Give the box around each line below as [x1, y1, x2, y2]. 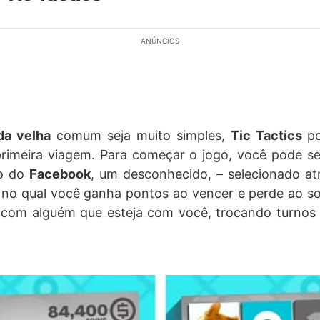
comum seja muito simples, [50, 128, 231, 143]
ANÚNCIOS [141, 36, 179, 45]
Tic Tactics [231, 128, 308, 143]
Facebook [29, 166, 91, 181]
